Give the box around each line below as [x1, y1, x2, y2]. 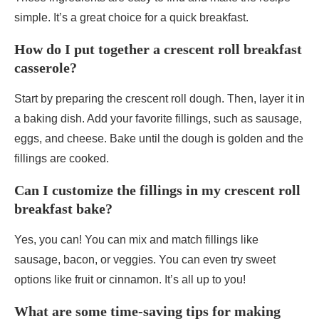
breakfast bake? [14, 201, 113, 217]
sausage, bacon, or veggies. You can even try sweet [14, 253, 276, 266]
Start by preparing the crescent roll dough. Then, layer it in [14, 93, 305, 105]
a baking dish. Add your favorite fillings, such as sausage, [14, 113, 302, 125]
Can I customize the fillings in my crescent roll [14, 182, 300, 199]
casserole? [14, 60, 77, 76]
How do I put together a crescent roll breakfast [14, 41, 302, 58]
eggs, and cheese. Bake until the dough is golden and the [14, 132, 303, 145]
